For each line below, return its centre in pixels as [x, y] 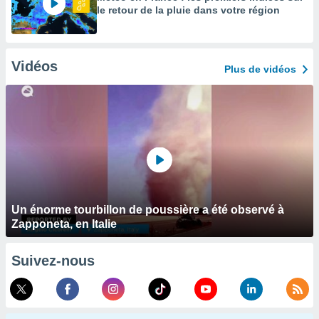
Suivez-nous [53, 261]
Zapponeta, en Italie [64, 224]
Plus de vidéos [260, 69]
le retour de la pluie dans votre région [188, 10]
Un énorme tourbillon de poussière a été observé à [148, 210]
